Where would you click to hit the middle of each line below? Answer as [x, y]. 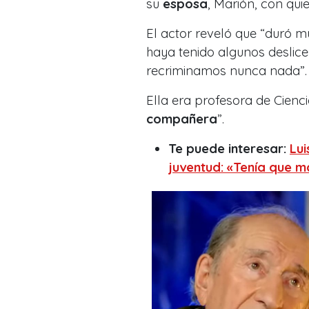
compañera [182, 119]
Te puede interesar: [229, 148]
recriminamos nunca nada [223, 70]
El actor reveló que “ [206, 33]
